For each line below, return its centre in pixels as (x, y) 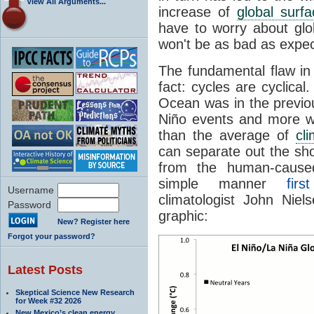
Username (31, 190)
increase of (198, 12)
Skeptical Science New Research (75, 292)
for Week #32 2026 (48, 300)
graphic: (183, 216)
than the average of (227, 135)
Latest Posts (45, 269)
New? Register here (94, 221)
